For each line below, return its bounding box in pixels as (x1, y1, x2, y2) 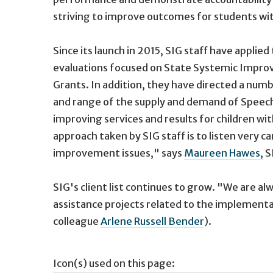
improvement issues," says (53, 146, 184, 159)
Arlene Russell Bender (101, 214, 204, 227)
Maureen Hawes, (184, 146, 263, 159)
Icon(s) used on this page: (53, 257, 175, 269)
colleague (53, 214, 101, 227)
